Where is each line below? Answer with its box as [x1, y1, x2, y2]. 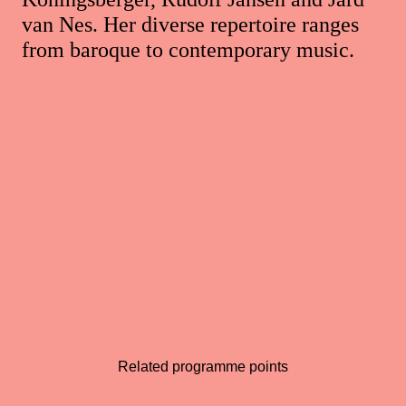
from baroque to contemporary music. [22, 38, 354, 63]
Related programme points [118, 358, 288, 375]
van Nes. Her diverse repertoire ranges [22, 13, 359, 37]
